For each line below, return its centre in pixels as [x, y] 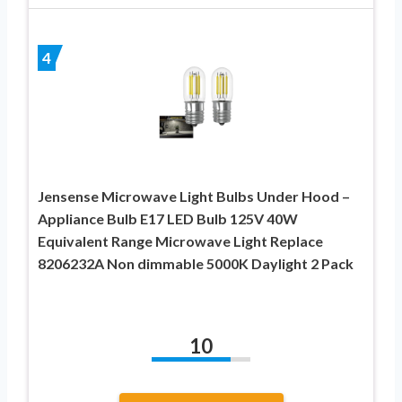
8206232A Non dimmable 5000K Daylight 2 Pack [196, 263]
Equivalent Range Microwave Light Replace [180, 240]
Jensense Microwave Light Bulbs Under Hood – [194, 196]
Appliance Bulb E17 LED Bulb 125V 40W [168, 218]
